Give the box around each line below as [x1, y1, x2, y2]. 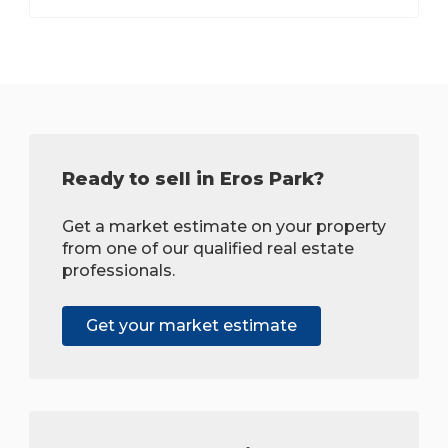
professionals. [62, 261, 175, 281]
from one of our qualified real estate [62, 239, 354, 259]
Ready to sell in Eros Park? [62, 168, 324, 191]
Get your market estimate [86, 316, 297, 336]
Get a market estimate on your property [62, 217, 386, 237]
